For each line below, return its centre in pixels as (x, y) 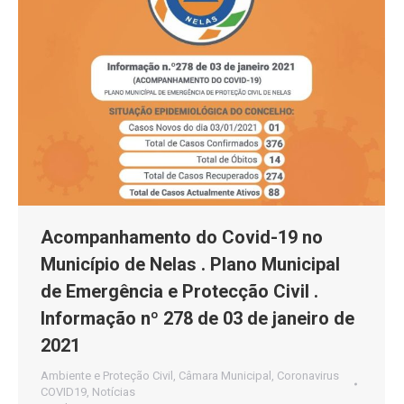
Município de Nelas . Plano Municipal (190, 265)
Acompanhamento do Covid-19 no (182, 238)
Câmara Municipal (225, 376)
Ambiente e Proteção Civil (107, 376)
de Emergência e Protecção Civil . (179, 292)
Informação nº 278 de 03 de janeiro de (197, 319)
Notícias (114, 392)
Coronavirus (308, 376)
